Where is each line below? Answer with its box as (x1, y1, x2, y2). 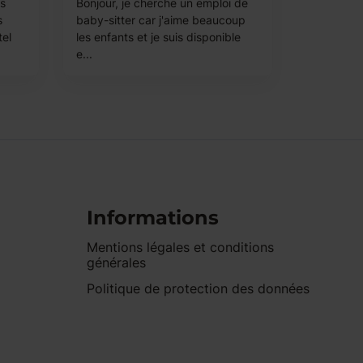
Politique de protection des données (87, 280, 310, 297)
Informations (87, 206, 220, 229)
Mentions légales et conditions (87, 239, 275, 255)
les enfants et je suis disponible (76, 30, 241, 44)
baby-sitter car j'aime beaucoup (76, 13, 246, 27)
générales (87, 254, 147, 271)
